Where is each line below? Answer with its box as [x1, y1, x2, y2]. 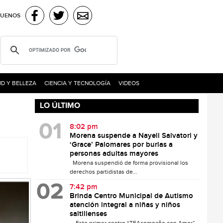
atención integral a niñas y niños [70, 201, 181, 210]
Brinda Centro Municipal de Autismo [70, 192, 194, 201]
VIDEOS [118, 80, 139, 87]
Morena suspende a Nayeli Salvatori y [70, 131, 198, 140]
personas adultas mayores [70, 149, 159, 158]
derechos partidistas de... [70, 168, 138, 175]
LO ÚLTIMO [40, 101, 81, 111]
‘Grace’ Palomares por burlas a [70, 140, 173, 149]
